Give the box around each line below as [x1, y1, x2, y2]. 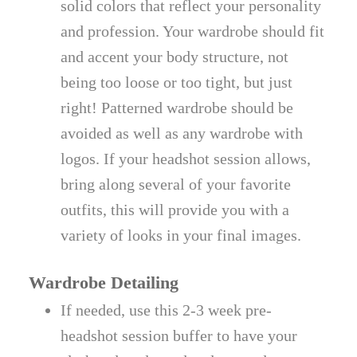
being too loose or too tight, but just [61, 73, 293, 92]
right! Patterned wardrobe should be [61, 99, 294, 117]
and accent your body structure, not [61, 48, 289, 66]
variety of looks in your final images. [61, 226, 302, 245]
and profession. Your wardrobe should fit [61, 22, 325, 41]
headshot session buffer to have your [61, 327, 298, 345]
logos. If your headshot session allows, [61, 150, 312, 168]
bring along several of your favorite [61, 175, 292, 194]
